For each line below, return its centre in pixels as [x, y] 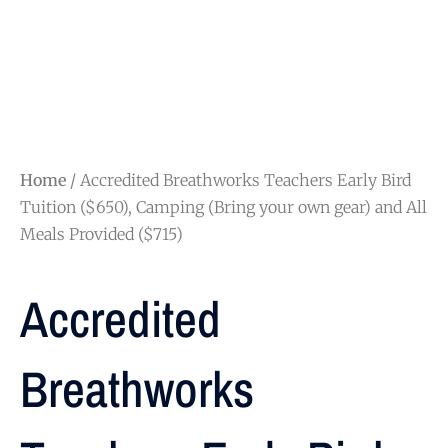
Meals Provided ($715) [101, 234]
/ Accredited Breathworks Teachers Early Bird [238, 180]
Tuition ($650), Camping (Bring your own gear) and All [223, 207]
